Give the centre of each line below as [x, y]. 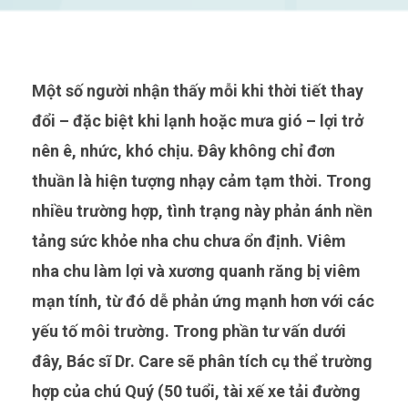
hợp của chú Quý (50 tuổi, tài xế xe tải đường [196, 391]
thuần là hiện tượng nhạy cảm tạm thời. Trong [202, 180]
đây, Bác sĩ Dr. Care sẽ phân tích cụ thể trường [202, 361]
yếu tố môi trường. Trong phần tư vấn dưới [189, 331]
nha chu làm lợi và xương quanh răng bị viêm [196, 270]
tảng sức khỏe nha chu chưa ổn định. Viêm [189, 240]
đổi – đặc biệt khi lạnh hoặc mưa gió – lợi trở [198, 120]
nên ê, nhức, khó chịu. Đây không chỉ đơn [184, 150]
